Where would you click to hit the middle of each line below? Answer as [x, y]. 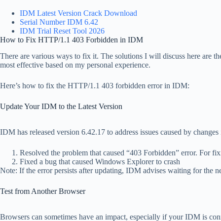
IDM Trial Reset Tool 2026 [62, 31]
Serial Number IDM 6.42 [59, 22]
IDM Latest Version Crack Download [78, 13]
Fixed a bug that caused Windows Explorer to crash [100, 162]
